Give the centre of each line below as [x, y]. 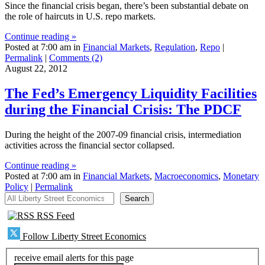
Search [137, 199]
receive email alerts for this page [74, 257]
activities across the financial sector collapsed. [90, 146]
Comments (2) [76, 58]
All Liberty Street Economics [59, 197]
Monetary [241, 176]
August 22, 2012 [36, 69]
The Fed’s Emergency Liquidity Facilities [131, 94]
